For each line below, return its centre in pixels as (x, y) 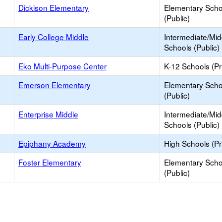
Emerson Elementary (55, 85)
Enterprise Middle (48, 114)
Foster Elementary (50, 162)
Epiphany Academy (52, 143)
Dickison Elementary (54, 7)
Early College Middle (54, 37)
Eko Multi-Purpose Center (62, 66)
